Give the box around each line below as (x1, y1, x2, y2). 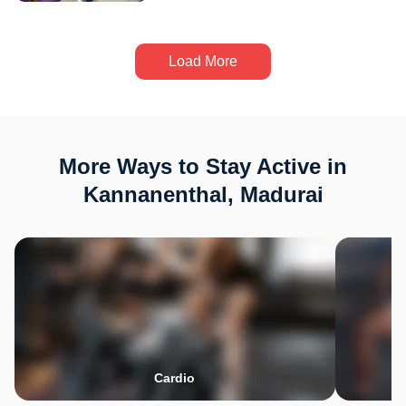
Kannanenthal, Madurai (82, 182, 324, 207)
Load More (169, 53, 237, 69)
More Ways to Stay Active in (59, 154, 347, 179)
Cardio (154, 371, 196, 385)
